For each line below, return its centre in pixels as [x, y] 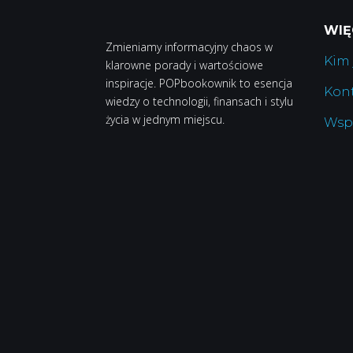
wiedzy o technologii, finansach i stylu [200, 102]
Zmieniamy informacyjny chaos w [190, 47]
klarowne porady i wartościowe [185, 65]
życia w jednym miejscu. [165, 120]
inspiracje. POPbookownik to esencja [199, 84]
